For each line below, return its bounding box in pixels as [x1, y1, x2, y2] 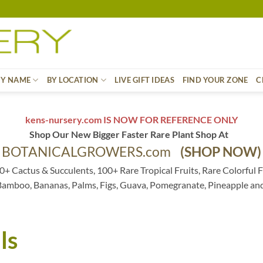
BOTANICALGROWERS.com [2, 144, 180, 160]
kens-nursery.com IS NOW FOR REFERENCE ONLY [25, 114, 238, 125]
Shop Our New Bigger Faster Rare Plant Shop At [29, 129, 234, 140]
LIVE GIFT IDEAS [114, 75, 174, 85]
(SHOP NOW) [180, 144, 261, 160]
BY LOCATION [46, 75, 99, 85]
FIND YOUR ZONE [182, 75, 248, 85]
